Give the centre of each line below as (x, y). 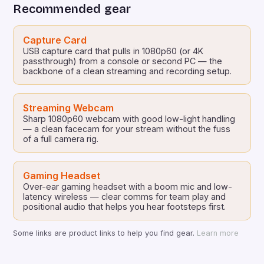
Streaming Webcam (69, 108)
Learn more (218, 233)
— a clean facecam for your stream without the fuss (127, 128)
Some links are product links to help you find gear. (105, 233)
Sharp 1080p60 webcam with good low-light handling (129, 118)
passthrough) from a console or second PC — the (123, 61)
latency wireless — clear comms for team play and (125, 196)
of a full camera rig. (61, 138)
